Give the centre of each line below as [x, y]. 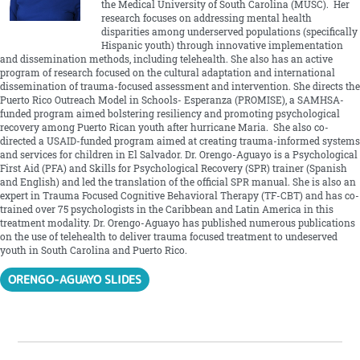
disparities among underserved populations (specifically [229, 31]
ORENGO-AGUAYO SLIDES [75, 280]
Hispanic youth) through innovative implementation [222, 45]
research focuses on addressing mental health [206, 18]
